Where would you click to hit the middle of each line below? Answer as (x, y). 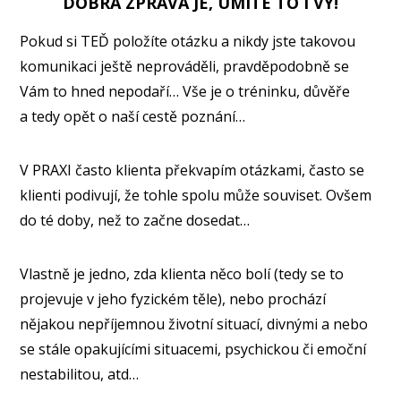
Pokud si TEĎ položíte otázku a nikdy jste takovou (188, 41)
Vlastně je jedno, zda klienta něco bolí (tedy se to (182, 273)
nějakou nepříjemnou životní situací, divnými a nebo (194, 324)
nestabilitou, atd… (80, 374)
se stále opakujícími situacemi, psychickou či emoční (193, 349)
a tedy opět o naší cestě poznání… (133, 116)
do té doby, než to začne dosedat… (135, 220)
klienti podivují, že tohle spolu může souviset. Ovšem (196, 195)
